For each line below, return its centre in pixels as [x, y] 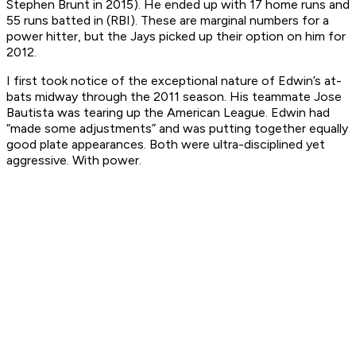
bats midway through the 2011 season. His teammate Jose [174, 97]
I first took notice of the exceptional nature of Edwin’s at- [174, 81]
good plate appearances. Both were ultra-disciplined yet [166, 145]
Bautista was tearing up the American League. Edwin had [168, 113]
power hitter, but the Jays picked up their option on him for [176, 37]
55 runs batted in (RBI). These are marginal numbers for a [168, 21]
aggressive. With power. [74, 161]
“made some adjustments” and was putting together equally [177, 129]
